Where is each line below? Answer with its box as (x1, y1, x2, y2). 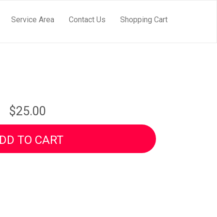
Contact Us (69, 15, 106, 24)
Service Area (11, 15, 54, 24)
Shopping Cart (120, 15, 168, 24)
